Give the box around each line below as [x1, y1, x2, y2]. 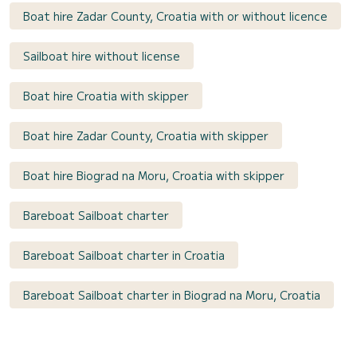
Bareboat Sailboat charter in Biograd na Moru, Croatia [23, 287, 320, 304]
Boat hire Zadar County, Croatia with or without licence [23, 8, 328, 25]
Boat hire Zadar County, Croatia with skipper [23, 127, 269, 144]
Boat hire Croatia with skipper [23, 88, 189, 104]
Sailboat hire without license [23, 48, 180, 65]
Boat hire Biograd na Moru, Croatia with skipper [23, 167, 284, 184]
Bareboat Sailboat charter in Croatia [23, 247, 225, 264]
